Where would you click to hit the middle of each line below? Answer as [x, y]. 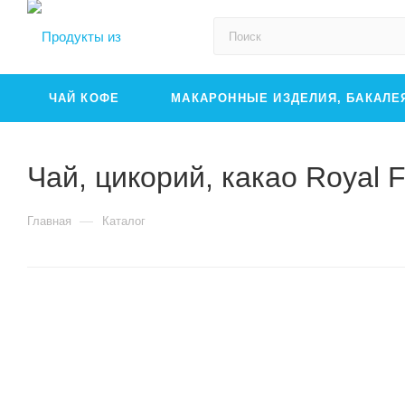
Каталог [124, 221]
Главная [49, 221]
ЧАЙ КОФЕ [84, 98]
